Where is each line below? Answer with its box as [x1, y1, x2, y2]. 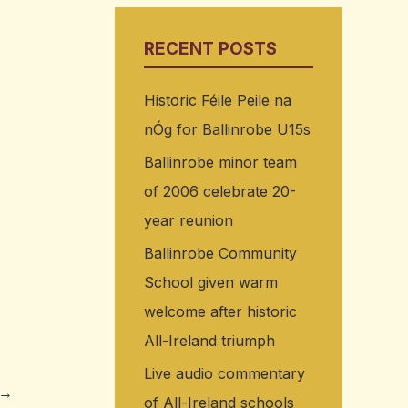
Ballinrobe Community [143, 244, 297, 263]
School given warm [143, 273, 278, 292]
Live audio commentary [143, 364, 305, 383]
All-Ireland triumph [143, 331, 275, 351]
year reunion [143, 211, 233, 230]
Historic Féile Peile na [143, 91, 291, 110]
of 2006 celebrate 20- [143, 182, 296, 201]
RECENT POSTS [143, 38, 277, 60]
